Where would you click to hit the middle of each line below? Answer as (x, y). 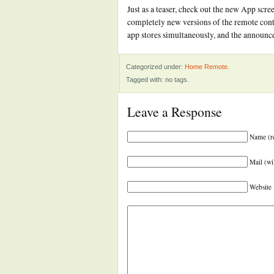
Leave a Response (175, 112)
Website (261, 187)
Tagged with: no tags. (157, 80)
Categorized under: (155, 67)
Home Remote (206, 67)
